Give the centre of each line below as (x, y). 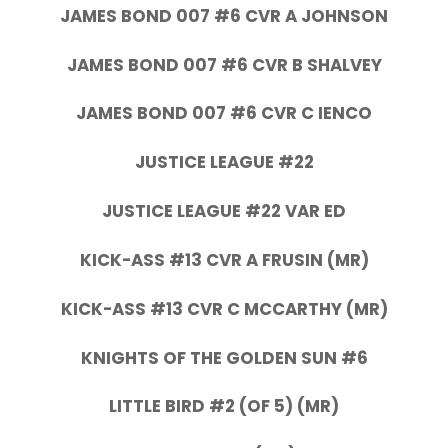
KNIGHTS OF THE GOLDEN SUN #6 (224, 357)
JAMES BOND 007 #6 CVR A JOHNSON (224, 15)
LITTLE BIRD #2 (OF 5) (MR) (224, 406)
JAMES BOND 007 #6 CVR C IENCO (224, 113)
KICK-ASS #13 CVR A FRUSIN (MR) (224, 259)
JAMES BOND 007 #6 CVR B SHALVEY (224, 64)
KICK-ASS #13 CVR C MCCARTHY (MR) (224, 308)
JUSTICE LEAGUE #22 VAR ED (224, 211)
